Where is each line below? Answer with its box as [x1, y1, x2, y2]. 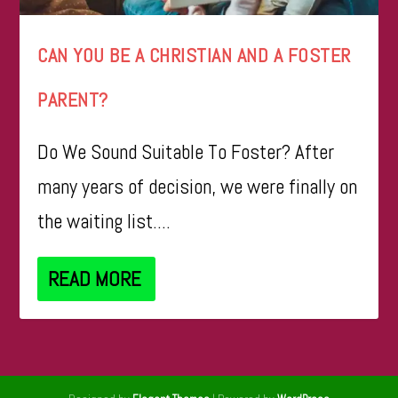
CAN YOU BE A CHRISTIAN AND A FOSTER [37, 42, 351, 68]
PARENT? [37, 86, 108, 112]
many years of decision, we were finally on [37, 172, 358, 200]
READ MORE [48, 265, 142, 292]
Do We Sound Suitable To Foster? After [37, 138, 335, 165]
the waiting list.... [37, 207, 171, 235]
